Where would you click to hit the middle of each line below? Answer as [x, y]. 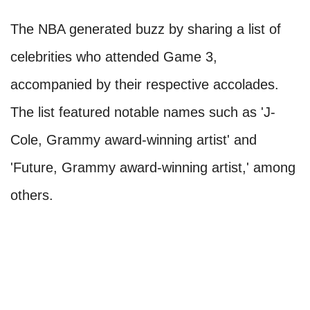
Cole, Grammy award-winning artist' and [134, 140]
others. [32, 195]
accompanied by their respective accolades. [145, 85]
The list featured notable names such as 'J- [143, 112]
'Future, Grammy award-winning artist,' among [153, 168]
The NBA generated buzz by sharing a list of [146, 29]
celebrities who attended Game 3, [114, 57]
